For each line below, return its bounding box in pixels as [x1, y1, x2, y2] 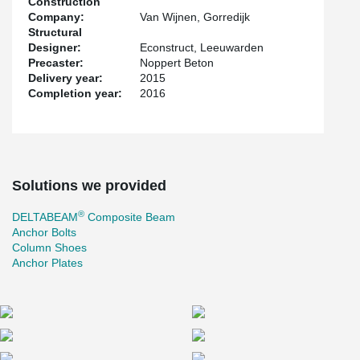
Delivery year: [28, 72, 103, 84]
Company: [28, 10, 84, 23]
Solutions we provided [12, 178, 166, 194]
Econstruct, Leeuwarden [140, 41, 264, 54]
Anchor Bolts [12, 226, 76, 239]
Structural [28, 26, 82, 39]
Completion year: [28, 87, 122, 100]
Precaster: [28, 56, 84, 69]
